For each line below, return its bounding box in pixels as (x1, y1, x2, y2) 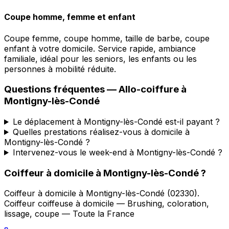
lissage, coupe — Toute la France (4, 209, 134, 219)
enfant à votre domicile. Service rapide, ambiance (4, 43, 196, 54)
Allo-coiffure (119, 83, 179, 96)
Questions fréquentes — (4, 83, 119, 96)
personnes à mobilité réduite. (4, 63, 116, 74)
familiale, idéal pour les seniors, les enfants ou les (4, 53, 197, 64)
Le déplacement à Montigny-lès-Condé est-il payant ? (12, 116, 220, 127)
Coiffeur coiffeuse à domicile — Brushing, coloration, (4, 198, 209, 209)
